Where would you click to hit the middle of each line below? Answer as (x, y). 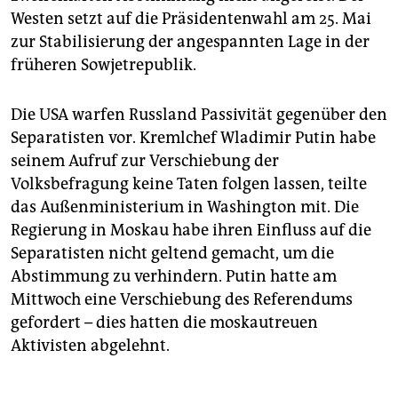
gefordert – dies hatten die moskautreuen (164, 323)
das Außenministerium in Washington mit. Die (185, 207)
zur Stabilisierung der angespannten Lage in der (190, 42)
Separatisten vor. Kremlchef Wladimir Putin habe (193, 138)
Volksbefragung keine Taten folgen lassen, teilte (189, 184)
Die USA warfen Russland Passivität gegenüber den (199, 115)
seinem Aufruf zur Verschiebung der (145, 161)
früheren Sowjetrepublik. (103, 65)
